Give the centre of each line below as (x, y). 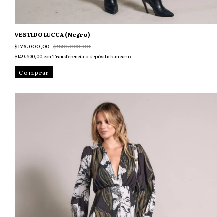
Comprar (34, 72)
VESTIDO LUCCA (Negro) (52, 35)
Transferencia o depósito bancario (92, 56)
